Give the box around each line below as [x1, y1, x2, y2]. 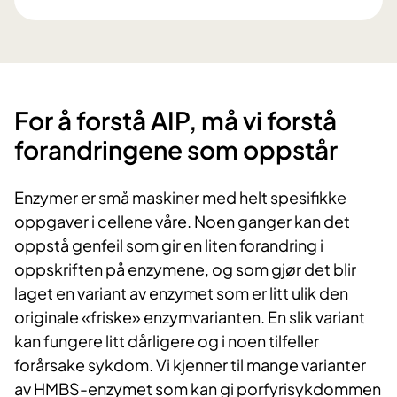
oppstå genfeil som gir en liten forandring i [14, 235, 323, 256]
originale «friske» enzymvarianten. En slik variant [14, 307, 365, 328]
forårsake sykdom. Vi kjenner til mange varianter [14, 354, 366, 376]
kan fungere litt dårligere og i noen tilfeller [14, 331, 319, 352]
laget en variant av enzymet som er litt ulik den [14, 283, 348, 304]
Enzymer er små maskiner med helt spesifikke [14, 187, 346, 208]
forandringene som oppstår [14, 134, 338, 166]
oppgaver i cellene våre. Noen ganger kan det [14, 211, 350, 232]
